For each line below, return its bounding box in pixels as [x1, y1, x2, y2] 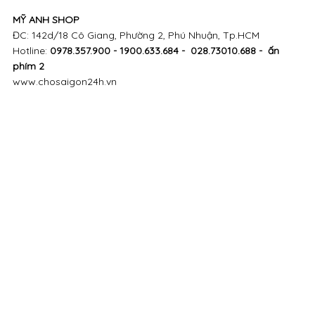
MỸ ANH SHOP [12, 13, 85, 26]
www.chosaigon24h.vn [12, 75, 117, 88]
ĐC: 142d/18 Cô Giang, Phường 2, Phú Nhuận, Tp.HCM [12, 28, 259, 41]
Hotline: [12, 44, 50, 57]
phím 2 [12, 59, 44, 72]
